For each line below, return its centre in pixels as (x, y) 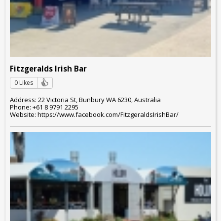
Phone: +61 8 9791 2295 (44, 107)
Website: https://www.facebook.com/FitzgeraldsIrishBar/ (94, 114)
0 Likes (24, 83)
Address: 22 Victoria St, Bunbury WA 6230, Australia (85, 99)
